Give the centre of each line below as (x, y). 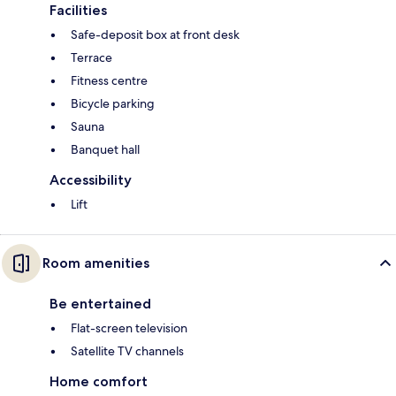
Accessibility (91, 179)
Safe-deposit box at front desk (155, 34)
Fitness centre (109, 80)
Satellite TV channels (127, 350)
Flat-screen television (129, 327)
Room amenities (96, 263)
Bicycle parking (113, 103)
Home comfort (99, 381)
